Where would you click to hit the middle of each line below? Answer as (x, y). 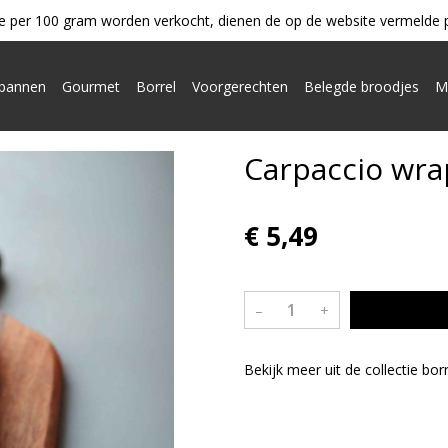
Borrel (155, 86)
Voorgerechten (239, 86)
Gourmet (90, 86)
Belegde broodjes (361, 86)
